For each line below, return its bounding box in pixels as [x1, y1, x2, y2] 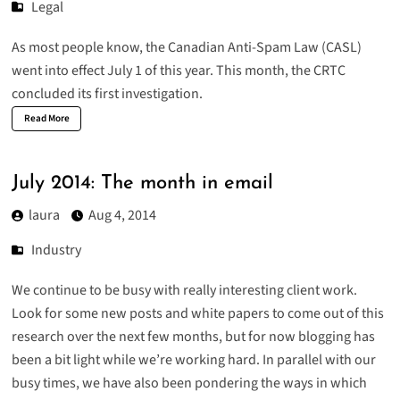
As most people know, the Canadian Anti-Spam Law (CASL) [11, 37, 362, 58]
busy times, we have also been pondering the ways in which [11, 373, 367, 394]
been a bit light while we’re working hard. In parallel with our [11, 350, 376, 371]
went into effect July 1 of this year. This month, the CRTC [11, 61, 346, 81]
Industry [31, 240, 82, 261]
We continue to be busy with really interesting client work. [11, 280, 357, 301]
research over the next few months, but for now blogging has [11, 327, 375, 347]
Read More [23, 112, 70, 126]
